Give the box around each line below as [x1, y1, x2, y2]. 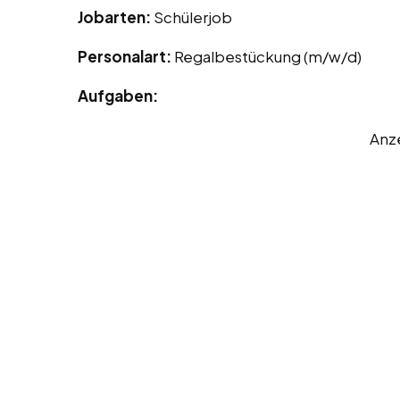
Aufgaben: [78, 86, 158, 106]
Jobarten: [78, 7, 154, 28]
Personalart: [78, 46, 174, 67]
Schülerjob [154, 7, 232, 28]
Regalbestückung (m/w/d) [174, 46, 362, 67]
